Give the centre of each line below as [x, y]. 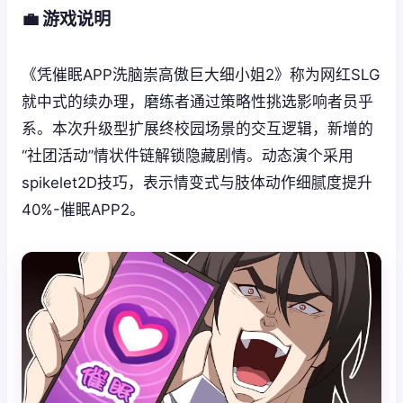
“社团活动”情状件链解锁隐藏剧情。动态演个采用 [188, 155]
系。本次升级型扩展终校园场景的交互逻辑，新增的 [197, 128]
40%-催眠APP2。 [83, 209]
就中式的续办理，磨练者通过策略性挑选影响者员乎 [197, 101]
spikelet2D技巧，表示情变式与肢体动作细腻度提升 [197, 182]
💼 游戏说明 [66, 18]
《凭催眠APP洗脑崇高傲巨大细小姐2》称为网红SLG [201, 74]
